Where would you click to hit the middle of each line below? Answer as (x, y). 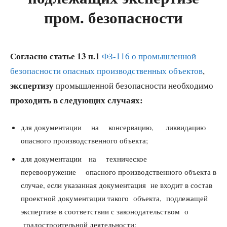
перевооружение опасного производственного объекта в (119, 172)
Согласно (29, 56)
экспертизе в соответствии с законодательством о (105, 211)
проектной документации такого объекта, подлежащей (114, 198)
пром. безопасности (113, 17)
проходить (31, 100)
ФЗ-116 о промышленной (149, 56)
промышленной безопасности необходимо (134, 85)
